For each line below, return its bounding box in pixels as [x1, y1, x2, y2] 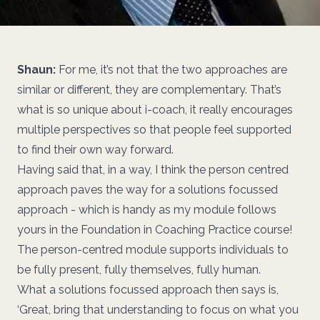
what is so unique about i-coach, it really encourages [17, 102, 293, 116]
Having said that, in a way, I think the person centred [17, 162, 289, 176]
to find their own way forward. [17, 142, 174, 156]
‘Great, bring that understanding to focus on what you [17, 302, 299, 316]
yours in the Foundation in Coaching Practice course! [17, 222, 292, 236]
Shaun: [17, 62, 56, 76]
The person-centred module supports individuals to [17, 242, 289, 256]
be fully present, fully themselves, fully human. [17, 262, 261, 276]
